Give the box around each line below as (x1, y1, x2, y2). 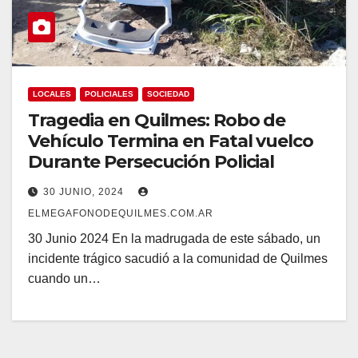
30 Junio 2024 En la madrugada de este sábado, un (28, 231, 320, 245)
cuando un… (28, 271, 101, 285)
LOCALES (33, 89, 71, 98)
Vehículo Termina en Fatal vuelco (28, 129, 313, 152)
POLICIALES (85, 89, 133, 98)
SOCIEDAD (147, 89, 189, 98)
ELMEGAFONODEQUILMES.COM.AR (28, 207, 213, 219)
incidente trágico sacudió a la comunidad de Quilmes (28, 251, 328, 265)
